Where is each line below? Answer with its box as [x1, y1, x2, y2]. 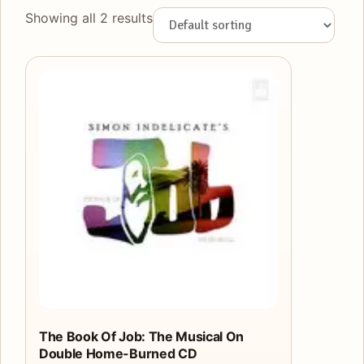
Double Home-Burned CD [39, 344, 197, 362]
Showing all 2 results [25, 9, 153, 26]
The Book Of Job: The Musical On [39, 327, 245, 344]
